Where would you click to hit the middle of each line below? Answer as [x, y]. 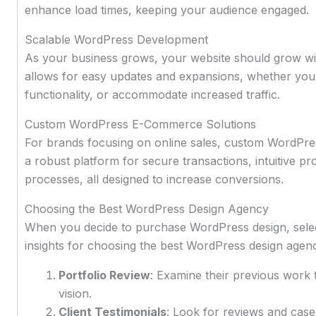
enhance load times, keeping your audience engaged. [166, 10]
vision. [75, 293]
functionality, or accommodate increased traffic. [152, 94]
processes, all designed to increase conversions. [154, 179]
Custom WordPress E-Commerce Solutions [140, 124]
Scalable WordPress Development [116, 39]
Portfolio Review [104, 275]
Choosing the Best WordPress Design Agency [146, 208]
